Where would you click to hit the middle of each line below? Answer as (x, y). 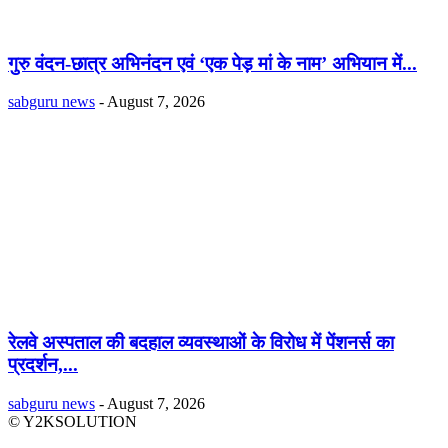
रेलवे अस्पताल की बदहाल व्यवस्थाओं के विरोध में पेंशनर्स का (201, 342)
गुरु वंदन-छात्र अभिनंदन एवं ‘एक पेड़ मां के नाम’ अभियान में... (212, 63)
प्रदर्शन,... (43, 364)
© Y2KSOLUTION (72, 421)
